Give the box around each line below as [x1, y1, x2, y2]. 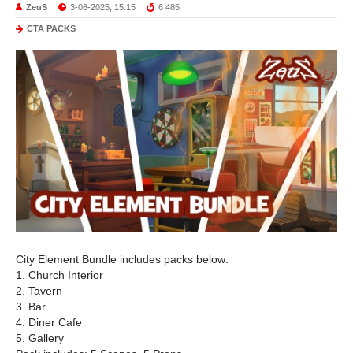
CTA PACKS [27, 23, 76, 33]
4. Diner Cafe [16, 315, 82, 329]
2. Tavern [16, 284, 62, 297]
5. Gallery [16, 331, 64, 344]
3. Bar [16, 299, 46, 313]
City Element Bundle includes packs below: [16, 252, 229, 266]
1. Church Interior [16, 268, 103, 281]
